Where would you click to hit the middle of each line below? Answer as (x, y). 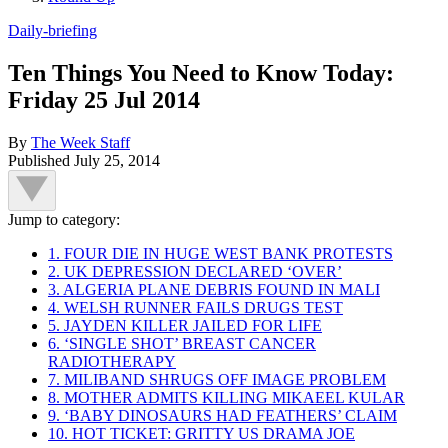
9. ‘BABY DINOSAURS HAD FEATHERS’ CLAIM (222, 415)
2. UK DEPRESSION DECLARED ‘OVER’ (195, 271)
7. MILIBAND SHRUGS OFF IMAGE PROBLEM (217, 379)
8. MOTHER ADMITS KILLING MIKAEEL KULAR (226, 397)
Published (41, 160)
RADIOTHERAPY (112, 361)
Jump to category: (64, 219)
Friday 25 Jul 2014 (104, 99)
